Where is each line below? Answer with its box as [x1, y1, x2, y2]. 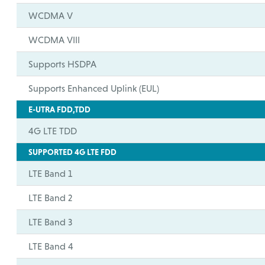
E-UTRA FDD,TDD [28, 105, 91, 114]
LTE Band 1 [28, 168, 73, 179]
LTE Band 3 [28, 216, 73, 227]
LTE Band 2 [28, 192, 73, 203]
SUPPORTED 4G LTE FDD [28, 147, 117, 157]
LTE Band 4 [28, 241, 74, 251]
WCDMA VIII [28, 34, 80, 45]
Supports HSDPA [28, 59, 97, 69]
